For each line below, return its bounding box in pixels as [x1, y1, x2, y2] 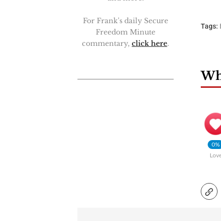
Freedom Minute [96, 28, 155, 37]
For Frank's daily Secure [83, 16, 168, 25]
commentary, [82, 39, 132, 48]
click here [132, 39, 167, 48]
